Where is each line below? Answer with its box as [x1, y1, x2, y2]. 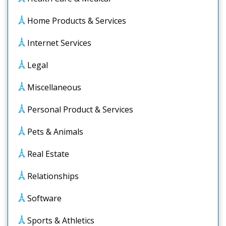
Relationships [27, 171, 79, 182]
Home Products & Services [27, 15, 126, 26]
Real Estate [27, 148, 69, 159]
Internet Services [27, 37, 91, 48]
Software [27, 193, 62, 204]
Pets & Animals [27, 126, 83, 137]
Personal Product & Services [27, 104, 133, 115]
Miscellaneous [27, 82, 81, 93]
